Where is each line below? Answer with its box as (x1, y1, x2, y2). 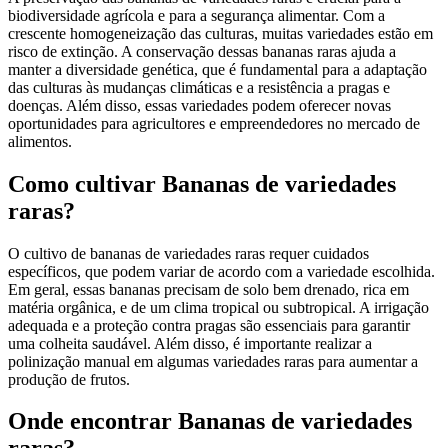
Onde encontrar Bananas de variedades (8, 408, 412, 435)
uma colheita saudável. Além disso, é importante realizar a (8, 334, 372, 352)
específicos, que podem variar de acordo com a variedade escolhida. (8, 262, 435, 280)
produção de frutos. (8, 370, 130, 388)
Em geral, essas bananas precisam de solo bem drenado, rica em (8, 280, 409, 298)
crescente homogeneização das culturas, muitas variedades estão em (8, 24, 433, 42)
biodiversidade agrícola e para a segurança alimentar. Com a (8, 6, 385, 24)
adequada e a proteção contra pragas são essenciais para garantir (8, 316, 410, 334)
